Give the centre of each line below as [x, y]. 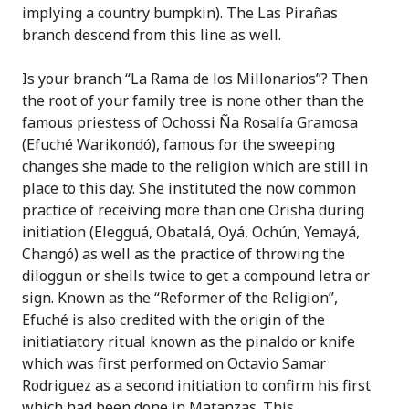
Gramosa [327, 122]
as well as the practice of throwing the [212, 254]
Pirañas [311, 13]
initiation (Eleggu [81, 232]
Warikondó [114, 144]
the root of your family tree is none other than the [193, 100]
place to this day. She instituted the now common [189, 188]
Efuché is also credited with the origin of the [173, 320]
